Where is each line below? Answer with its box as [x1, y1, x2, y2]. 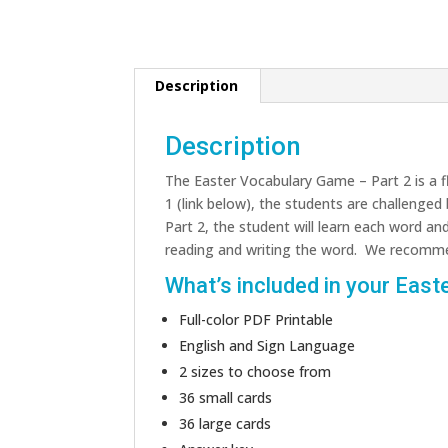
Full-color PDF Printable [179, 310, 334, 330]
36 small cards [179, 388, 273, 408]
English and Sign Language [179, 336, 356, 356]
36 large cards [179, 414, 272, 434]
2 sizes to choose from [179, 362, 332, 382]
